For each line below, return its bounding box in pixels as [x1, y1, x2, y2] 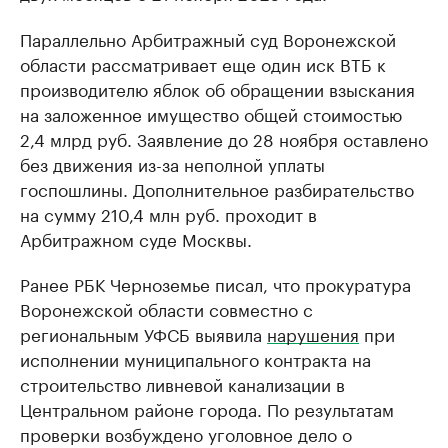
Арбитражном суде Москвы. [20, 225, 252, 252]
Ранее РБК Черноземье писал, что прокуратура [20, 270, 411, 297]
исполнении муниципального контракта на [20, 345, 371, 372]
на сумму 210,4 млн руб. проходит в [20, 200, 317, 227]
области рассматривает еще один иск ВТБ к [20, 50, 386, 77]
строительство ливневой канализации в [20, 370, 345, 397]
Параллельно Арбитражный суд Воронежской [20, 25, 396, 52]
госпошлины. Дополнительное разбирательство [20, 175, 414, 202]
